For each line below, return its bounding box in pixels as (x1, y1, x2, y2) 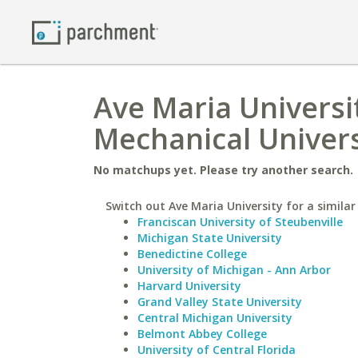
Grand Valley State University (137, 294, 302, 309)
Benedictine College (137, 246, 247, 261)
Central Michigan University (137, 310, 292, 325)
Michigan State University (137, 230, 282, 245)
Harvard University (137, 278, 241, 293)
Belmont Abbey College (137, 326, 267, 341)
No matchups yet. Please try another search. (93, 162, 353, 177)
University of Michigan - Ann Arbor (137, 262, 331, 277)
